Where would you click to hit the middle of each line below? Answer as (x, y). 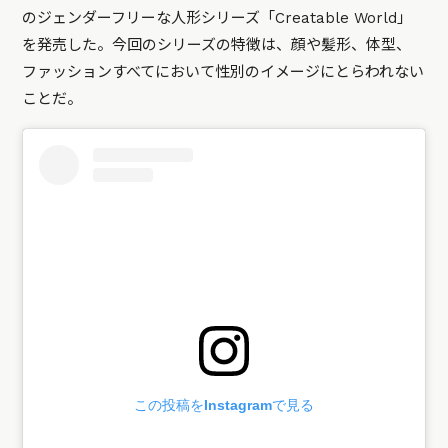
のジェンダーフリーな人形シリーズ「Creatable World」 (217, 18)
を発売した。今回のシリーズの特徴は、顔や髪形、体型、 (217, 45)
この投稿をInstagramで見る (224, 404)
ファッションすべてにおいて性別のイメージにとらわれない (223, 72)
